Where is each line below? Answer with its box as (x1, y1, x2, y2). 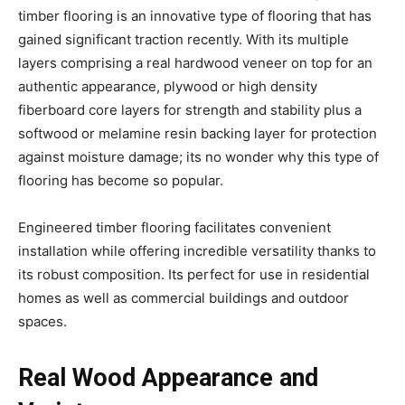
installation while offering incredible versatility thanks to (18, 241, 376, 259)
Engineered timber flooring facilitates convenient (18, 218, 331, 236)
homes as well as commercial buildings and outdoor (18, 288, 349, 306)
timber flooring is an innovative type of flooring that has (18, 6, 372, 24)
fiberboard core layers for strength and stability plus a (18, 100, 362, 118)
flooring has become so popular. (18, 171, 223, 189)
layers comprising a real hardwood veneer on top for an (18, 53, 372, 71)
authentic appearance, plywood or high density (18, 77, 317, 95)
